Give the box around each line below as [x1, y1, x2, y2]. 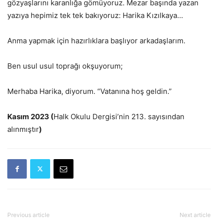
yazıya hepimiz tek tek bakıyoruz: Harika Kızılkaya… [7, 10, 183, 20]
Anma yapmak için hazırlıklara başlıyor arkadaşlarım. [7, 36, 185, 45]
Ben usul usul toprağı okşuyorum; [7, 61, 123, 71]
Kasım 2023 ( [7, 111, 54, 121]
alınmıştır [7, 124, 39, 134]
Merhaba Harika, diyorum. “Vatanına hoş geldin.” [7, 86, 172, 96]
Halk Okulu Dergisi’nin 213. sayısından [54, 111, 184, 121]
